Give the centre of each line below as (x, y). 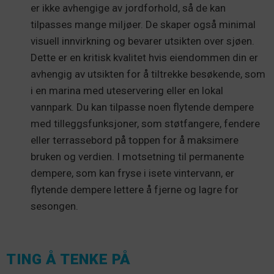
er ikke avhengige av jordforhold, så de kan (128, 8)
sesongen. (54, 206)
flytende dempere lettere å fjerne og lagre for (135, 190)
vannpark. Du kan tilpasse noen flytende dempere (142, 107)
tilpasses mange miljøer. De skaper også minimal (143, 24)
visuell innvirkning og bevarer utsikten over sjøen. (143, 41)
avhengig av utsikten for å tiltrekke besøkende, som (148, 74)
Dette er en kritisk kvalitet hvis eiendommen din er (144, 57)
